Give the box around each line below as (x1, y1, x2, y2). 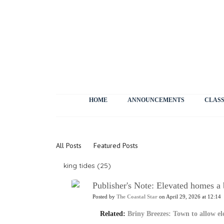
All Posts (56, 141, 81, 150)
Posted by (92, 194, 116, 199)
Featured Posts (93, 141, 138, 150)
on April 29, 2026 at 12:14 (157, 194, 221, 199)
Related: (99, 210, 127, 217)
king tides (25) (63, 160, 111, 170)
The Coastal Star (116, 194, 157, 199)
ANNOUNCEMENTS (127, 96, 184, 103)
